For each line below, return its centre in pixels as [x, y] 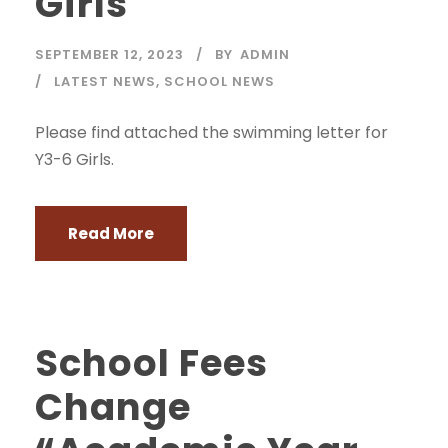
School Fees [151, 363]
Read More [111, 233]
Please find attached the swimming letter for [211, 132]
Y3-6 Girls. [74, 159]
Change [113, 407]
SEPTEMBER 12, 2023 [109, 54]
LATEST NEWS [105, 81]
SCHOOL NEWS [219, 81]
